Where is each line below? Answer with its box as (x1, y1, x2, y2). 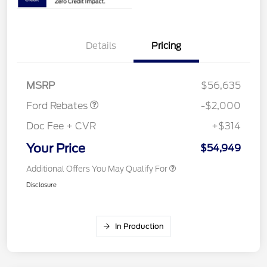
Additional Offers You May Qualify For (26, 164, 167, 173)
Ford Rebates (26, 100, 90, 111)
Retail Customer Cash (32, 43, 110, 52)
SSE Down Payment (32, 57, 102, 67)
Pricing (151, 40, 181, 51)
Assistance (32, 69, 71, 78)
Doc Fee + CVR (26, 120, 96, 132)
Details (85, 40, 116, 51)
